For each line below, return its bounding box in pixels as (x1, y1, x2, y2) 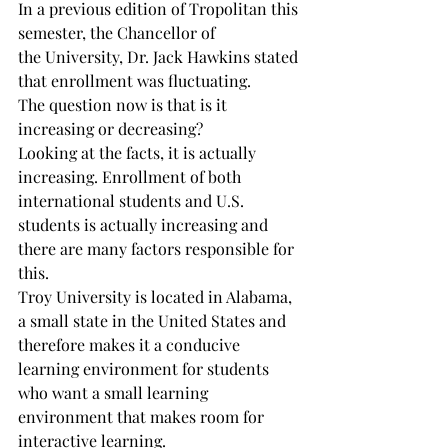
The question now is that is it (18, 94, 231, 115)
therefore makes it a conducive (18, 334, 244, 355)
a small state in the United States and (18, 310, 290, 331)
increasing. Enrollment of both (18, 166, 245, 187)
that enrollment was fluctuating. (18, 70, 251, 91)
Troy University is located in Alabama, (18, 286, 296, 307)
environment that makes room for (18, 406, 268, 427)
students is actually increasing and (18, 214, 272, 235)
